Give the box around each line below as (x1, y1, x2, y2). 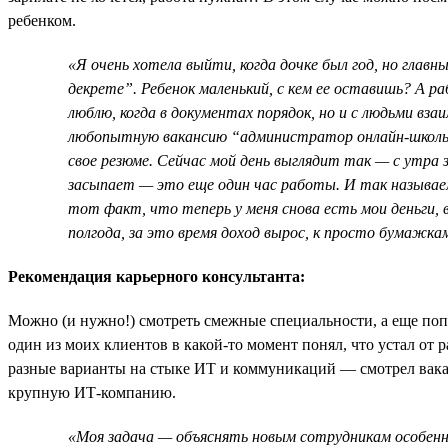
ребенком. (8, 11, 76, 29)
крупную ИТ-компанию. (8, 383, 176, 401)
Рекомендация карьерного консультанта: (8, 267, 305, 285)
